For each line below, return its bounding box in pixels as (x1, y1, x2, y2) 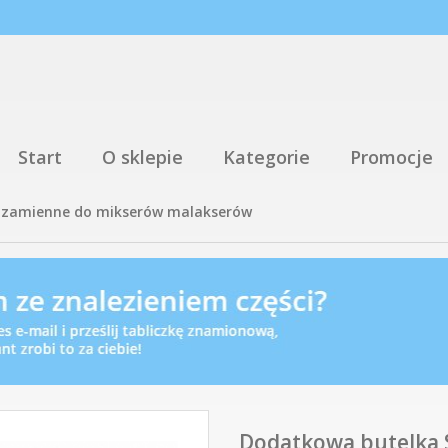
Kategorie (223, 145, 310, 169)
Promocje (350, 145, 433, 169)
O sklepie (102, 145, 183, 169)
